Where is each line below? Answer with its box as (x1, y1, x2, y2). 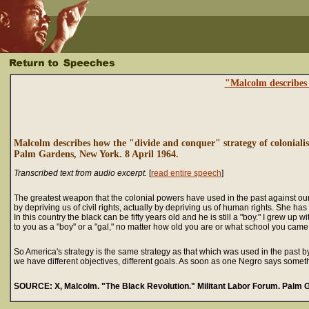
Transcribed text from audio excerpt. (13, 168, 147, 179)
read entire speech (150, 168, 221, 179)
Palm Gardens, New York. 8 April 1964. (13, 149, 179, 160)
